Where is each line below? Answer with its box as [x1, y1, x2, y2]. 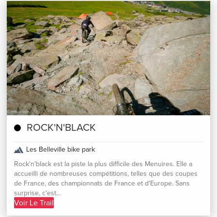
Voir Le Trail [14, 197, 54, 209]
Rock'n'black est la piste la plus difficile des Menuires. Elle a [14, 159, 192, 170]
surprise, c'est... [14, 188, 61, 199]
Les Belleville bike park [26, 144, 95, 155]
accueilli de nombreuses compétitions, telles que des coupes [14, 169, 198, 179]
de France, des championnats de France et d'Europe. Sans [14, 178, 190, 189]
